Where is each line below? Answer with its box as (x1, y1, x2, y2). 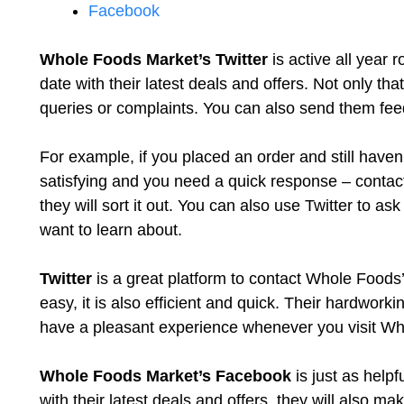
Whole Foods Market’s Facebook (40, 367, 291, 385)
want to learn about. (40, 221, 182, 239)
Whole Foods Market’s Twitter (40, 50, 268, 69)
